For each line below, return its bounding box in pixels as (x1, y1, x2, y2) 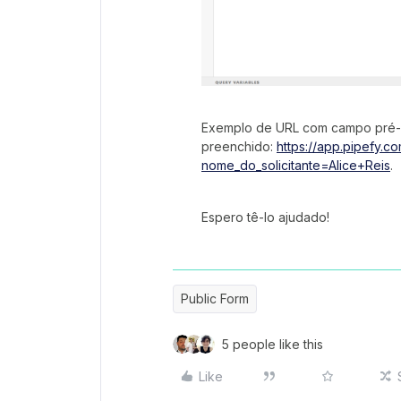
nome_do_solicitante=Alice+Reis (201, 157, 390, 173)
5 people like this (222, 336, 323, 352)
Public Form (181, 290, 249, 306)
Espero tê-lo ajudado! (201, 209, 329, 225)
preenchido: (201, 138, 277, 154)
